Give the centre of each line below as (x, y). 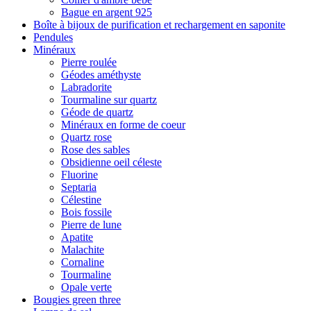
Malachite (83, 250)
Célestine (81, 200)
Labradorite (86, 87)
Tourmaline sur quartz (109, 100)
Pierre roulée (89, 62)
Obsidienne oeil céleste (111, 162)
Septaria (79, 187)
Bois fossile (86, 212)
